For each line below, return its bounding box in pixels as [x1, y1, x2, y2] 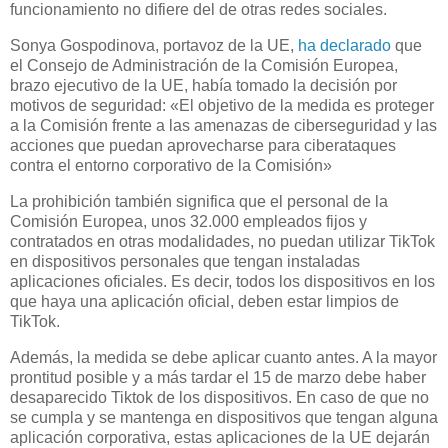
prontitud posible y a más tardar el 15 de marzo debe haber [10, 368, 426, 386]
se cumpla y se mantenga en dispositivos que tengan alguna [10, 408, 438, 426]
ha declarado [298, 36, 391, 54]
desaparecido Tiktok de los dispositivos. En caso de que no [10, 388, 429, 406]
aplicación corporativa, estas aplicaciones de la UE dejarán [10, 428, 430, 446]
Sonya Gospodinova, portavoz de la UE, [10, 36, 298, 54]
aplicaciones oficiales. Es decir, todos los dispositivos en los [10, 272, 435, 290]
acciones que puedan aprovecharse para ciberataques [10, 136, 396, 154]
